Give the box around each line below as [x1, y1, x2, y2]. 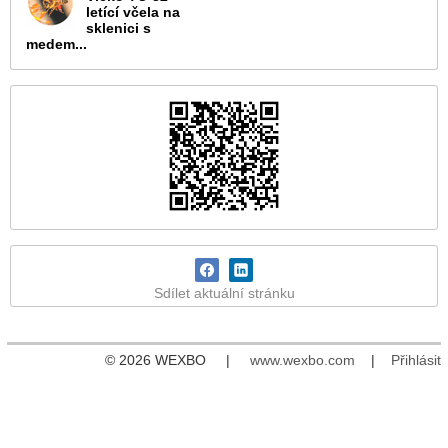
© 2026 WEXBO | [105, 352, 250, 369]
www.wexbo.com [250, 352, 355, 369]
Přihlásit [391, 352, 441, 369]
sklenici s [86, 20, 151, 37]
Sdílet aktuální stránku [153, 285, 295, 302]
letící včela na [86, 4, 180, 21]
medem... [26, 36, 87, 53]
